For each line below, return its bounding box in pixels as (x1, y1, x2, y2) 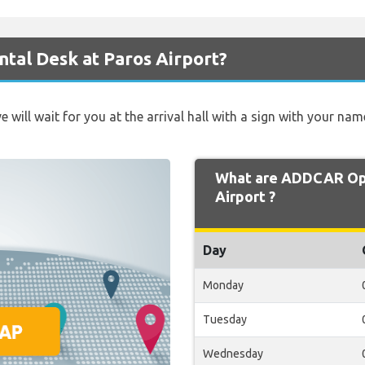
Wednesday (203, 347, 263, 360)
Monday (203, 279, 244, 292)
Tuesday (203, 313, 247, 326)
